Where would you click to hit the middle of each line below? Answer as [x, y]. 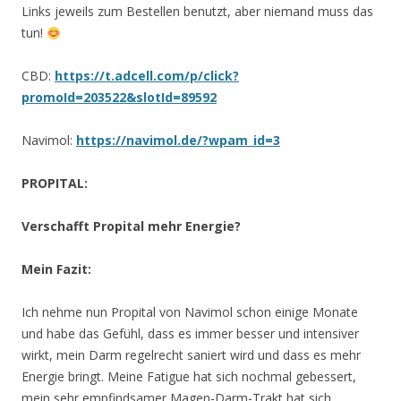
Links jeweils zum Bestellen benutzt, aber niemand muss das [197, 12]
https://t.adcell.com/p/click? [147, 76]
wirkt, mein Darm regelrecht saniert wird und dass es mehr [191, 355]
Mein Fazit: [56, 269]
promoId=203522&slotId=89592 [119, 98]
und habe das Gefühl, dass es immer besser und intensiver [190, 334]
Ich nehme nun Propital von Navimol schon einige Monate [190, 312]
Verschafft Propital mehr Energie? [131, 226]
